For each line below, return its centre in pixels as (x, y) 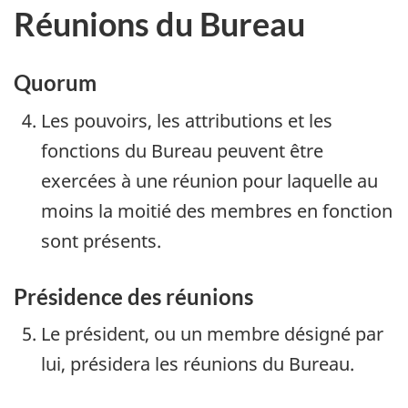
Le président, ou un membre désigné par (212, 334)
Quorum (55, 83)
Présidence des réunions (133, 296)
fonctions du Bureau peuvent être (182, 150)
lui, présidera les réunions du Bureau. (198, 364)
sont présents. (101, 240)
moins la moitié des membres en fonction (217, 210)
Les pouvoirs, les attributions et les (187, 120)
